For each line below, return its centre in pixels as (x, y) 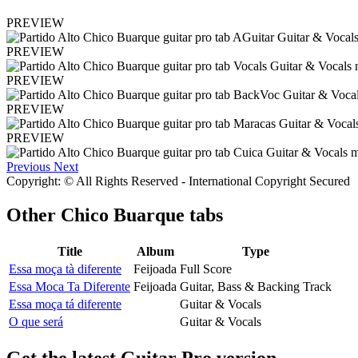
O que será (36, 321)
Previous (28, 167)
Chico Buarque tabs (142, 215)
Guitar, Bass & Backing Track (256, 286)
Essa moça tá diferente (65, 304)
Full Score (206, 268)
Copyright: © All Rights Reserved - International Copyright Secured (178, 181)
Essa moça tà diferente (65, 268)
